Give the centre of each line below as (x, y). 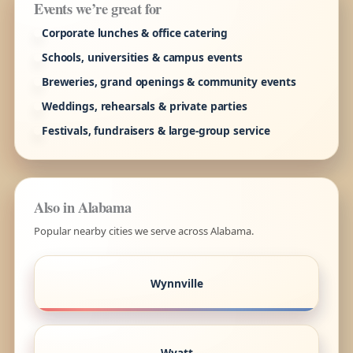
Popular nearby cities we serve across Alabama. (143, 231)
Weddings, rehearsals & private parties (144, 106)
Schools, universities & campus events (142, 58)
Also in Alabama (82, 207)
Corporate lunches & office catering (135, 33)
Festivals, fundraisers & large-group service (156, 131)
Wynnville (176, 283)
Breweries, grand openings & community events (169, 82)
